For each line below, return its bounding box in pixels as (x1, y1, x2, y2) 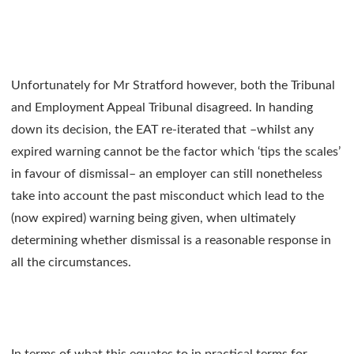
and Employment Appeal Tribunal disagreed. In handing (11, 101, 313, 115)
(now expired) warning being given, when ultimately (11, 212, 296, 225)
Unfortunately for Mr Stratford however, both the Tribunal (11, 79, 335, 92)
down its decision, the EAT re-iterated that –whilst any (11, 123, 314, 137)
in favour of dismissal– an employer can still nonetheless (11, 168, 322, 181)
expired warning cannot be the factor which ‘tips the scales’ (11, 145, 341, 159)
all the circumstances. (11, 256, 131, 269)
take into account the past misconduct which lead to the (11, 190, 324, 203)
